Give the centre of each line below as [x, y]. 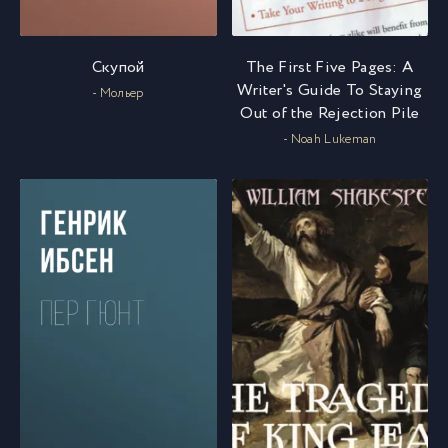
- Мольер [118, 93]
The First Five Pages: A [330, 67]
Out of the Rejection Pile [330, 113]
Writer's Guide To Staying [330, 90]
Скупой [118, 67]
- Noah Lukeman [330, 139]
